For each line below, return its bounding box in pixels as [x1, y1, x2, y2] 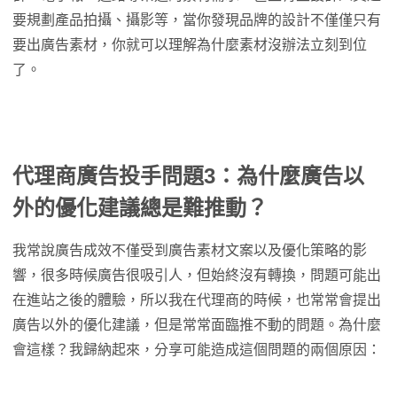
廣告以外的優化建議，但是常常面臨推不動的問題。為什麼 [12, 317, 381, 332]
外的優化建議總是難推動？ [12, 196, 268, 220]
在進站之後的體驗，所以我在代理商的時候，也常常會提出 [12, 292, 381, 307]
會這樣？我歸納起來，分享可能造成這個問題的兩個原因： [12, 342, 381, 357]
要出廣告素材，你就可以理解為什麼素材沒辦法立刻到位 [12, 37, 367, 52]
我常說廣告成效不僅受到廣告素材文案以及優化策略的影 [12, 243, 367, 258]
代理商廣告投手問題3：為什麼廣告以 [12, 164, 364, 188]
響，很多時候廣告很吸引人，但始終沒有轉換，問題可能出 [12, 268, 381, 283]
